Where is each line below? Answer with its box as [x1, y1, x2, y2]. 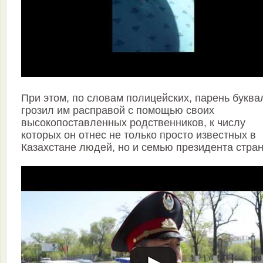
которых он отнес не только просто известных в [21, 129, 256, 141]
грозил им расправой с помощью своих [21, 104, 214, 117]
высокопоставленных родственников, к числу [21, 117, 245, 129]
